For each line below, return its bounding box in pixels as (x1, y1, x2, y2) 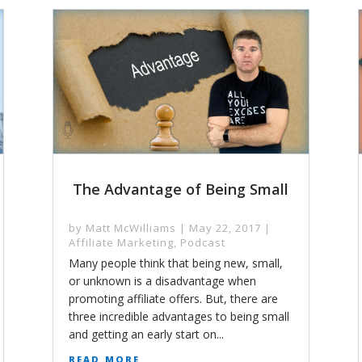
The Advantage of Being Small (73, 179, 289, 200)
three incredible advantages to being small (68, 309, 289, 325)
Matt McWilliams (85, 221, 176, 236)
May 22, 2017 (188, 221, 261, 236)
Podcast (179, 235, 225, 250)
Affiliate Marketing (68, 235, 174, 250)
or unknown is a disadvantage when (68, 273, 256, 289)
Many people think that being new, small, (68, 255, 283, 271)
